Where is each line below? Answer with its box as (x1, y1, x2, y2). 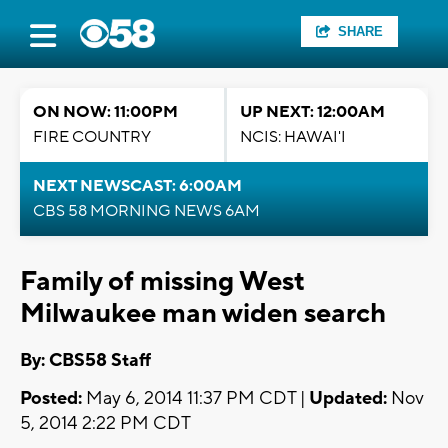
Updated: (309, 387, 387, 411)
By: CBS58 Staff (20, 349, 151, 373)
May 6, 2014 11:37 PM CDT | (82, 387, 309, 411)
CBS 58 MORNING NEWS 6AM (33, 201, 260, 221)
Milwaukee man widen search (20, 296, 386, 331)
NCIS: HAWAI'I (240, 127, 346, 147)
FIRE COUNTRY (33, 127, 151, 147)
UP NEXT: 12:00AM (240, 102, 385, 122)
